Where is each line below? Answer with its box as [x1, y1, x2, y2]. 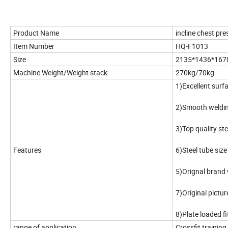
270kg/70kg [176, 67, 214, 77]
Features [13, 145, 41, 155]
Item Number [13, 41, 54, 51]
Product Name [13, 27, 59, 38]
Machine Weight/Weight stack [13, 67, 109, 77]
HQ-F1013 [176, 41, 208, 51]
